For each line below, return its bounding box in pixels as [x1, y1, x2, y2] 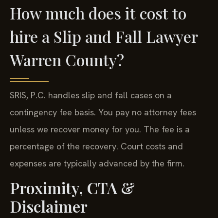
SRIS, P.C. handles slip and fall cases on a [10, 89, 172, 101]
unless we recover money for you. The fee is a [10, 123, 190, 135]
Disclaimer [10, 196, 88, 217]
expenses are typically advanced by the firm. [10, 157, 184, 169]
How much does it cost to [10, 2, 186, 23]
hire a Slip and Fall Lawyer [10, 25, 198, 47]
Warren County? [10, 49, 124, 70]
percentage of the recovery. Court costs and [10, 140, 183, 152]
